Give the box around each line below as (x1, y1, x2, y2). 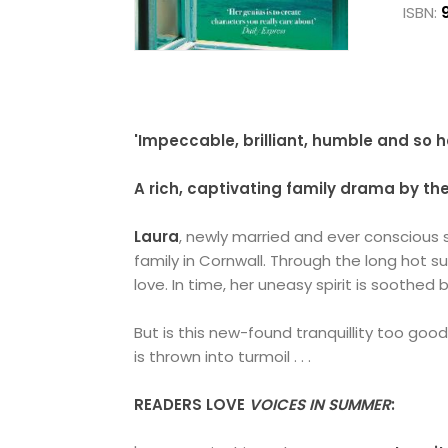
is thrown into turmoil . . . (134, 346, 312, 367)
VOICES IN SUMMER (249, 394, 392, 415)
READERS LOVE (134, 394, 250, 415)
